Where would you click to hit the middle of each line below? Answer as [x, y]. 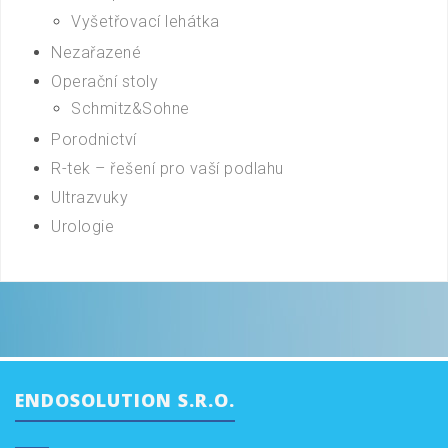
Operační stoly [104, 81]
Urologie [82, 226]
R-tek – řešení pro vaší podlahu [167, 168]
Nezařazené [96, 52]
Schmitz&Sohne [130, 108]
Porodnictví [94, 139]
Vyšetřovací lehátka [145, 21]
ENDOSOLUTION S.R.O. [125, 399]
